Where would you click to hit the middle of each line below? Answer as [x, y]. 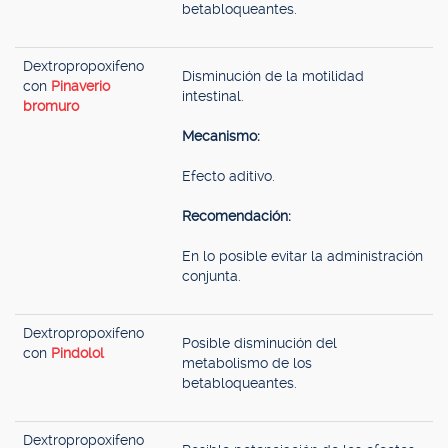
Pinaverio [80, 86]
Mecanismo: [221, 136]
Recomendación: [236, 216]
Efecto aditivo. [228, 176]
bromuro [51, 106]
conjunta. [211, 276]
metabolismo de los [247, 363]
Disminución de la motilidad [273, 76]
